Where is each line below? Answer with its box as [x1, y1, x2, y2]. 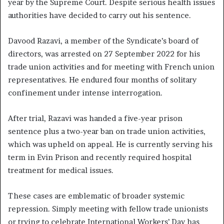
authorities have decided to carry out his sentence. [8, 10, 191, 20]
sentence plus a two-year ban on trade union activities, [8, 126, 205, 136]
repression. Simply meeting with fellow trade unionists [8, 204, 208, 214]
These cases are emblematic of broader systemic [8, 191, 184, 201]
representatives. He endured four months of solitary [8, 75, 196, 85]
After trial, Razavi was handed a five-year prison [8, 113, 182, 123]
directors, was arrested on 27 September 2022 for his [8, 49, 200, 59]
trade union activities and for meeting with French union [8, 62, 214, 72]
